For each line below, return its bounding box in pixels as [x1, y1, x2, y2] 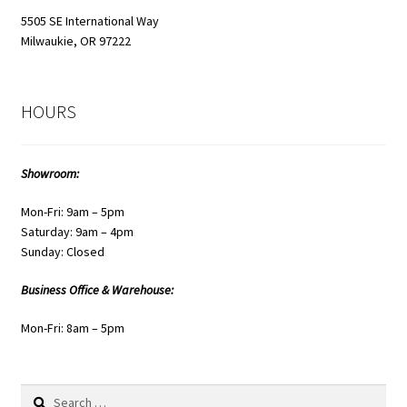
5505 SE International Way [20, 12, 159, 29]
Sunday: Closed [20, 243, 104, 260]
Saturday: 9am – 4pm [20, 223, 134, 240]
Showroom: [20, 165, 79, 183]
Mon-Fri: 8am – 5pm [20, 319, 124, 336]
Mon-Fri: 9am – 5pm [20, 203, 124, 220]
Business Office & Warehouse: [20, 281, 174, 298]
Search [19, 385, 58, 402]
